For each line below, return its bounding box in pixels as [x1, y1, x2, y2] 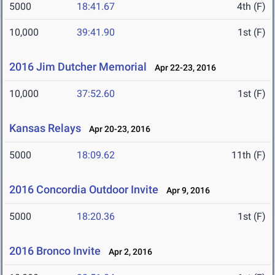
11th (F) [231, 149, 266, 161]
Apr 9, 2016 [161, 185, 210, 196]
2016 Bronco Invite [9, 244, 101, 258]
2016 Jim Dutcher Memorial [9, 60, 147, 74]
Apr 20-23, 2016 [83, 124, 150, 134]
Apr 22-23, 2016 [149, 63, 216, 73]
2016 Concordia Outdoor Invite [9, 183, 158, 196]
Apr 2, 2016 [103, 247, 152, 257]
